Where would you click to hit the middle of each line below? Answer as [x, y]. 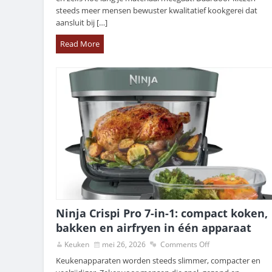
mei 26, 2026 [124, 245]
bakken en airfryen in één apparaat [154, 228]
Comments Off [185, 245]
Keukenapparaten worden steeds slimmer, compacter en [158, 261]
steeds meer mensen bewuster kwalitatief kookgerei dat [157, 11]
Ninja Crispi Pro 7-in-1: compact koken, [162, 213]
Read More [80, 44]
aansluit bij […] [82, 23]
